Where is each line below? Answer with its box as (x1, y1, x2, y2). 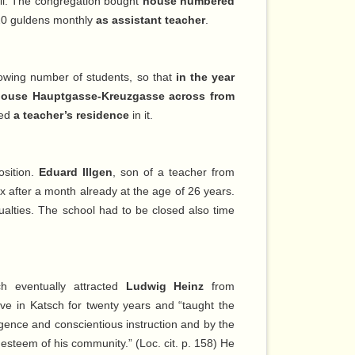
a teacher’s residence (13, 109, 129, 122)
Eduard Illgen (39, 166, 113, 179)
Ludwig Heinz (125, 280, 204, 293)
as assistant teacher (95, 13, 205, 27)
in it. (128, 109, 153, 122)
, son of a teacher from (113, 166, 235, 179)
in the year (175, 71, 235, 84)
